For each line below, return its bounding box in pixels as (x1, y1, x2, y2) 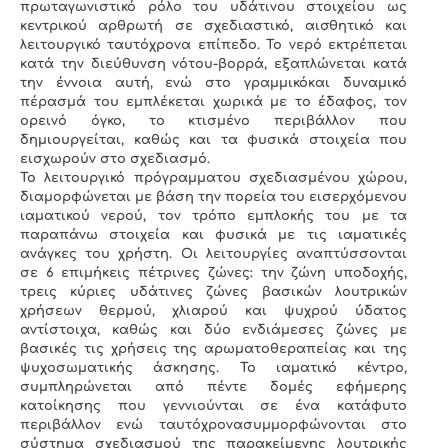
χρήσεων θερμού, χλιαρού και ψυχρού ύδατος (20, 304, 407, 319)
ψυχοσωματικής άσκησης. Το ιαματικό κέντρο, (20, 361, 407, 376)
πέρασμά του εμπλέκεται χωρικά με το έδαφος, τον (20, 95, 407, 110)
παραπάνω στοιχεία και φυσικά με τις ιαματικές (20, 228, 407, 243)
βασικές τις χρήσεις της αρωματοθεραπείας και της (20, 342, 407, 357)
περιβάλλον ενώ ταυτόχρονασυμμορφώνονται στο (20, 418, 407, 433)
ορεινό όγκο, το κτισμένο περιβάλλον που (20, 114, 407, 129)
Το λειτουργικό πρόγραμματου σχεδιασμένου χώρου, (20, 171, 407, 186)
